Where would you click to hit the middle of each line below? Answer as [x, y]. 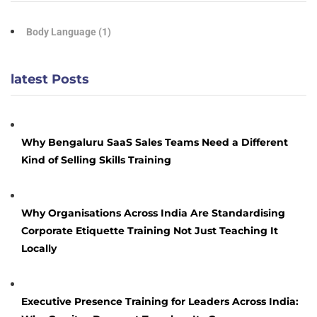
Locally [39, 248]
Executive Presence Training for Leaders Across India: [160, 301]
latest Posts [50, 79]
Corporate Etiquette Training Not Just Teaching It [150, 230]
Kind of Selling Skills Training [96, 160]
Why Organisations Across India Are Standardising [153, 213]
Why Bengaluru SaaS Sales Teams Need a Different [155, 142]
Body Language [62, 31]
